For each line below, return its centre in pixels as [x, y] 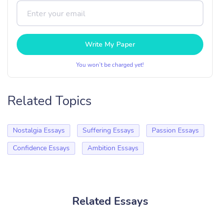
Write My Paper [110, 44]
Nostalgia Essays [39, 130]
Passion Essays [175, 130]
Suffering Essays [108, 130]
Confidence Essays [41, 148]
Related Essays [110, 201]
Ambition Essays [113, 148]
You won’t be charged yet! [110, 65]
